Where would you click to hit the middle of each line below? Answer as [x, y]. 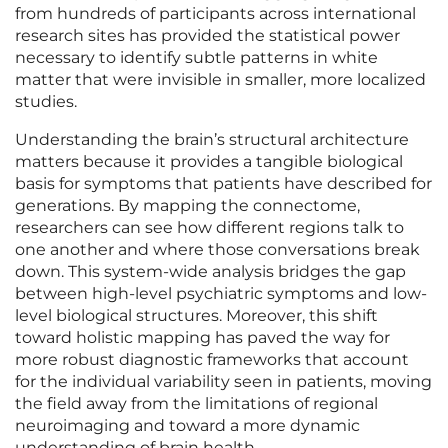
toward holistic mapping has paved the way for [202, 338]
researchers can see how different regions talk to [209, 228]
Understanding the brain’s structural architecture [212, 140]
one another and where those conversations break [217, 250]
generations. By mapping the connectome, [187, 206]
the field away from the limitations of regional [196, 404]
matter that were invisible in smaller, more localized [220, 80]
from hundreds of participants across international [215, 14]
